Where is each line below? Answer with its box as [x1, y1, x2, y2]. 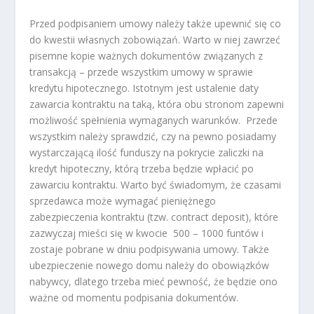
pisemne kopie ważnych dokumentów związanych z [29, 48, 264, 62]
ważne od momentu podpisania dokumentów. [29, 290, 239, 304]
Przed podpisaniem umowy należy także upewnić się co [29, 16, 282, 30]
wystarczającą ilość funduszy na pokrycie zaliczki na [29, 145, 264, 159]
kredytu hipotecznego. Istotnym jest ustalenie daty [29, 81, 259, 95]
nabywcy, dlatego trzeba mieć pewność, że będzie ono [29, 274, 278, 288]
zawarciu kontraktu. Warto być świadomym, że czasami [29, 177, 282, 191]
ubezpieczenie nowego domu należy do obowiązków [29, 258, 270, 272]
